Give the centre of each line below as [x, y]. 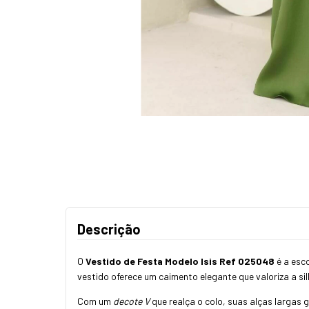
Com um [95, 301]
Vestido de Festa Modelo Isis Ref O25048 [180, 261]
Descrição [109, 229]
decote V [131, 301]
